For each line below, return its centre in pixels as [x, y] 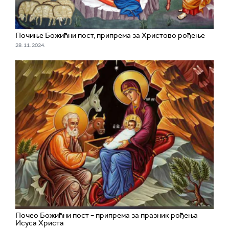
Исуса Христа [40, 223]
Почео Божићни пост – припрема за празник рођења [107, 215]
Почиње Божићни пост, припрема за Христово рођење [110, 35]
